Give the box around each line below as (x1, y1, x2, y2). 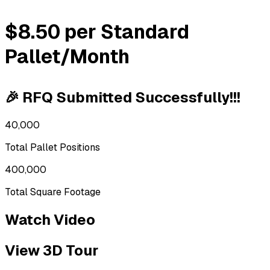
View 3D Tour (5, 241, 98, 260)
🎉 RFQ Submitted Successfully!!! (5, 88, 240, 107)
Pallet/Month (5, 44, 130, 69)
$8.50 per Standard (5, 19, 189, 45)
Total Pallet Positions (5, 141, 100, 154)
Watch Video (5, 210, 95, 230)
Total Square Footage (5, 186, 101, 199)
